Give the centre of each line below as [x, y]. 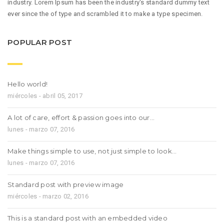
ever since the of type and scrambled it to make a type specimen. [105, 13]
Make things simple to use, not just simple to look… [92, 151]
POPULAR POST [40, 42]
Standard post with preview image [66, 185]
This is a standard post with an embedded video [87, 218]
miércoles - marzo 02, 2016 [48, 196]
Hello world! [28, 84]
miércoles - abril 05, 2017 [45, 96]
